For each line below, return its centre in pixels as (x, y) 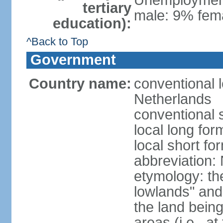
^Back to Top (57, 42)
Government (73, 60)
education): (92, 23)
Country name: (80, 84)
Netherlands (172, 99)
